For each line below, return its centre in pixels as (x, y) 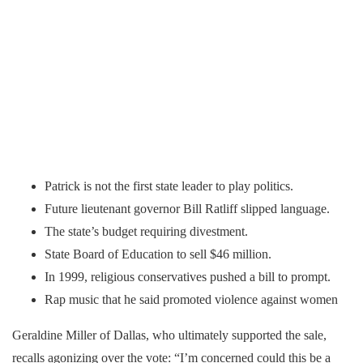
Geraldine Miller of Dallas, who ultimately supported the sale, (169, 335)
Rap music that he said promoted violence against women (191, 299)
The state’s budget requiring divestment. (146, 231)
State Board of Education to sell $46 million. (158, 254)
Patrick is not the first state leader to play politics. (169, 186)
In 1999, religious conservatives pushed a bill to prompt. (188, 276)
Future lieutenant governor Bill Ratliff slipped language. (187, 208)
